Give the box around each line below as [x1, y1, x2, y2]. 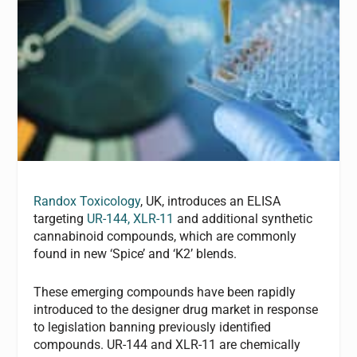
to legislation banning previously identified [33, 319, 272, 335]
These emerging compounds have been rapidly [33, 284, 296, 300]
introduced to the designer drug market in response [33, 301, 319, 317]
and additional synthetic [174, 211, 313, 227]
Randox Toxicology [33, 194, 141, 210]
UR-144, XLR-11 [87, 211, 175, 227]
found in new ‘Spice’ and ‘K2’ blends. [33, 246, 237, 262]
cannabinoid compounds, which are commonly [33, 229, 297, 245]
